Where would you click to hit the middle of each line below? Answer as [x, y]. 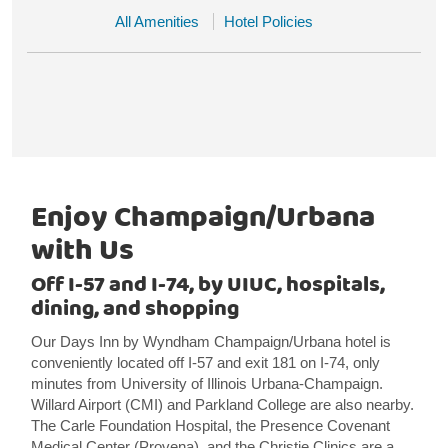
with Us [82, 251]
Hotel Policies [268, 21]
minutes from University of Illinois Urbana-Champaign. [206, 383]
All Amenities [157, 21]
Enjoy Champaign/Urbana [202, 218]
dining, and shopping [134, 309]
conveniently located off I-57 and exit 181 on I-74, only [205, 362]
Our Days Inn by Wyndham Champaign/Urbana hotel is [210, 341]
